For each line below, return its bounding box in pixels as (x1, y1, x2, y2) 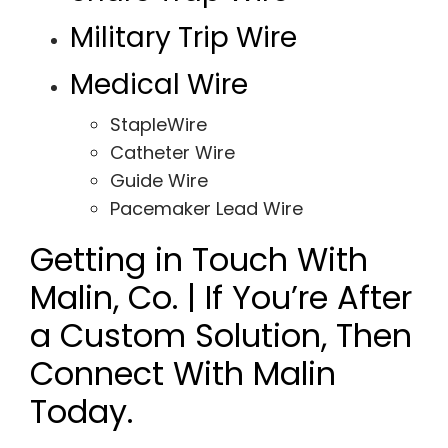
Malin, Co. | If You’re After (29, 275, 412, 321)
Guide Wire (109, 168, 208, 194)
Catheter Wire (109, 140, 235, 166)
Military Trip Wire (69, 18, 297, 58)
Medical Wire (69, 64, 248, 104)
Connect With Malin (29, 351, 336, 397)
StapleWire (109, 112, 207, 138)
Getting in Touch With (29, 237, 368, 283)
